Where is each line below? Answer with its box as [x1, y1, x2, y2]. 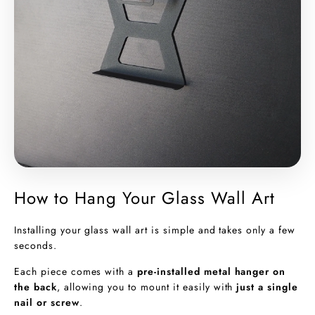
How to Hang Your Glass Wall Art [14, 186, 275, 211]
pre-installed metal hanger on [137, 264, 286, 279]
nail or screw [14, 295, 79, 310]
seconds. [14, 238, 57, 253]
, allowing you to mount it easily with [56, 280, 237, 295]
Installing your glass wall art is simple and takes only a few [14, 223, 295, 238]
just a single [236, 280, 298, 295]
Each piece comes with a [14, 264, 138, 279]
